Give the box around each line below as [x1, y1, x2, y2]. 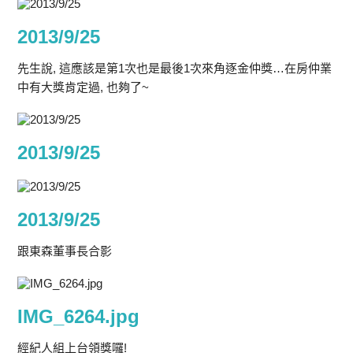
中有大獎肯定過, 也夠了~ [17, 80, 150, 94]
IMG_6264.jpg [17, 306, 140, 327]
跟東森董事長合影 [17, 244, 113, 258]
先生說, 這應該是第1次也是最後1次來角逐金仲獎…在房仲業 [17, 61, 333, 75]
